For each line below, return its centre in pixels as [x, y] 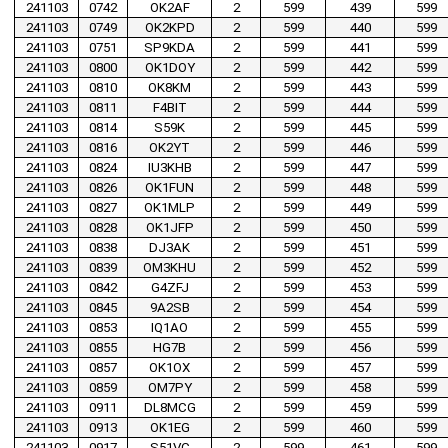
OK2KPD [169, 28]
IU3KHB [169, 168]
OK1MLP [169, 208]
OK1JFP [169, 228]
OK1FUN [169, 188]
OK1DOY [169, 68]
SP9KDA [169, 48]
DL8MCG [169, 408]
